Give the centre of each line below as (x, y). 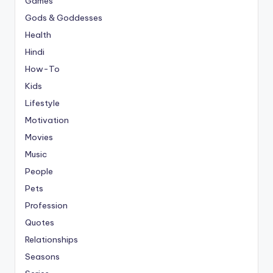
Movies (39, 137)
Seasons (42, 256)
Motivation (47, 120)
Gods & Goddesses (64, 17)
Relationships (51, 239)
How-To (42, 69)
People (39, 171)
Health (38, 34)
